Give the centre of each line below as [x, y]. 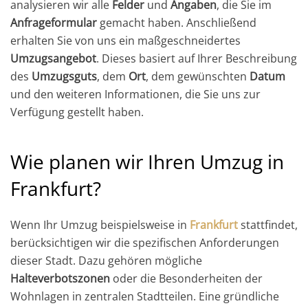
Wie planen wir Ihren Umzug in [147, 161]
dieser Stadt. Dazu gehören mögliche [106, 260]
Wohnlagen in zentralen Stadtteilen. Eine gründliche [145, 296]
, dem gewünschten [198, 76]
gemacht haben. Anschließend [177, 22]
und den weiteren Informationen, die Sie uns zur [135, 94]
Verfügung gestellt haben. [77, 112]
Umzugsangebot [53, 58]
